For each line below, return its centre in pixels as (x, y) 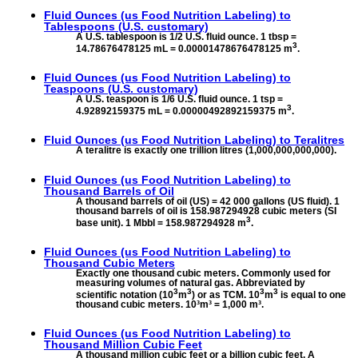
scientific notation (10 (125, 294)
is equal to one (312, 294)
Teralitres (319, 140)
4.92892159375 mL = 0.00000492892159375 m (181, 111)
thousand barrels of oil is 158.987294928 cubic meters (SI (206, 211)
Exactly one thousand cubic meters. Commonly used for (203, 273)
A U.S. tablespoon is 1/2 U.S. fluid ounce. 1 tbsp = (186, 37)
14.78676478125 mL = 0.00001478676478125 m (184, 49)
